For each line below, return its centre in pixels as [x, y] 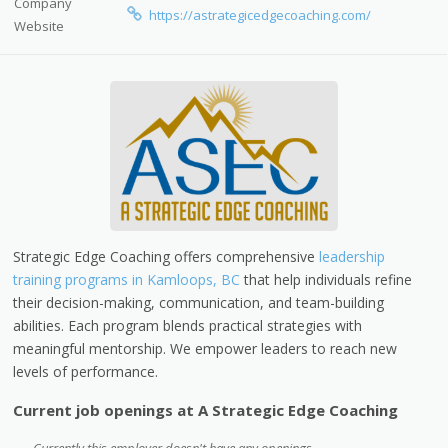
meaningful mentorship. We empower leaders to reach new [205, 348]
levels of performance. [86, 371]
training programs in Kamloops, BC [127, 279]
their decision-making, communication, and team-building [199, 302]
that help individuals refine [326, 279]
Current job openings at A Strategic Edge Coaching [206, 409]
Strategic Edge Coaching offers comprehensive [166, 256]
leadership [352, 256]
